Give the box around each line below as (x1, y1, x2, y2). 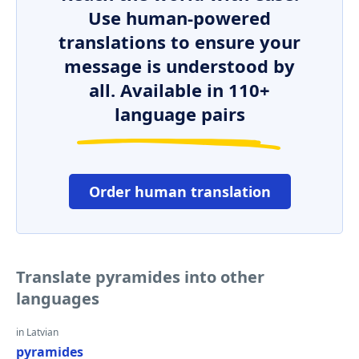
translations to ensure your (58, 30, 301, 54)
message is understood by (64, 54, 295, 78)
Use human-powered (88, 6, 271, 30)
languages (16, 288, 99, 309)
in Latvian (16, 325, 58, 339)
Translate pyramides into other (16, 266, 264, 288)
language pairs (114, 102, 245, 126)
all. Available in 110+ (89, 78, 270, 102)
